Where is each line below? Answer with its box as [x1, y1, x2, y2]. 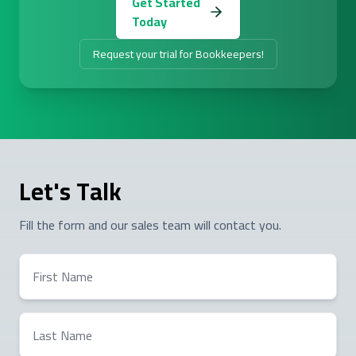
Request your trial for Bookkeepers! [92, 43, 264, 64]
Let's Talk [19, 168, 122, 214]
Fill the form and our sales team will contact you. [19, 212, 281, 237]
